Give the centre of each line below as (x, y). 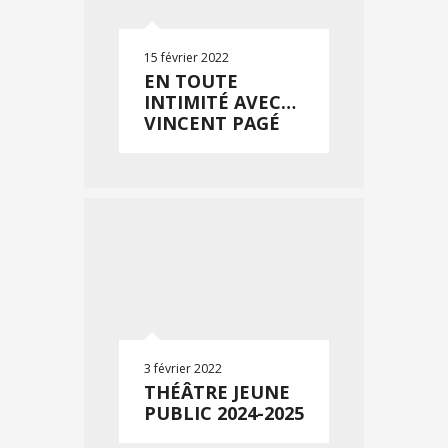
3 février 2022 (183, 368)
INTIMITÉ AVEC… (220, 102)
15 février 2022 (186, 57)
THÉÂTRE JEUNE (217, 392)
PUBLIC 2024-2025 (224, 413)
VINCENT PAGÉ (212, 123)
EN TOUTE (191, 81)
